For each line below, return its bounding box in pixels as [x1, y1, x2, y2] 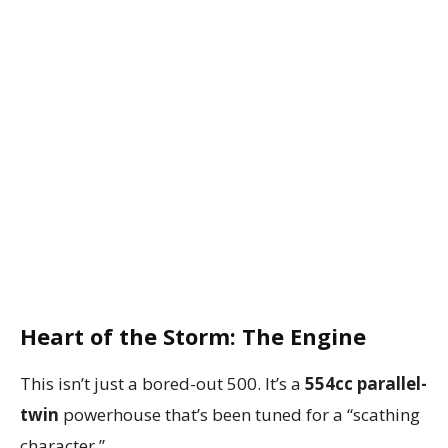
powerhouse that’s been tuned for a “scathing [59, 402, 420, 426]
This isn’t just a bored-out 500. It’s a [20, 371, 305, 395]
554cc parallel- [305, 371, 427, 395]
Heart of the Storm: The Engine [20, 320, 366, 351]
